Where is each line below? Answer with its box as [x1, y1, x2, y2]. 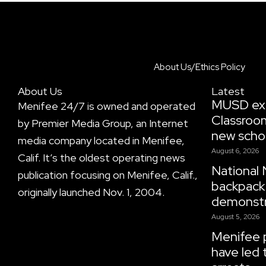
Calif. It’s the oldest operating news [18, 150, 185, 164]
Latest [211, 84, 245, 98]
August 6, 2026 [211, 145, 259, 156]
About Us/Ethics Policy [153, 61, 245, 73]
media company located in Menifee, [18, 133, 185, 147]
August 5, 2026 [211, 211, 259, 221]
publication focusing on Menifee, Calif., [18, 167, 198, 182]
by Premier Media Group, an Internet [18, 116, 188, 130]
